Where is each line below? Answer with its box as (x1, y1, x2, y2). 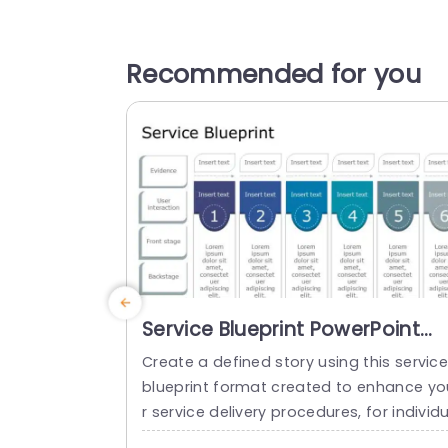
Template (142, 339, 237, 367)
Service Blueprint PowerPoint (142, 315, 420, 343)
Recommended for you (126, 56, 422, 93)
